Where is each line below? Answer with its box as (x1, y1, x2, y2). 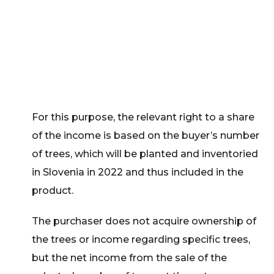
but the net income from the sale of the (32, 252, 228, 264)
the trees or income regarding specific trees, (32, 234, 251, 245)
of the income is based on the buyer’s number (32, 130, 260, 141)
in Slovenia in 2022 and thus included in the (32, 166, 244, 178)
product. (32, 185, 74, 196)
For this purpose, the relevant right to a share (32, 111, 255, 123)
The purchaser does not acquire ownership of (32, 215, 257, 227)
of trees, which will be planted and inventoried (32, 148, 259, 160)
